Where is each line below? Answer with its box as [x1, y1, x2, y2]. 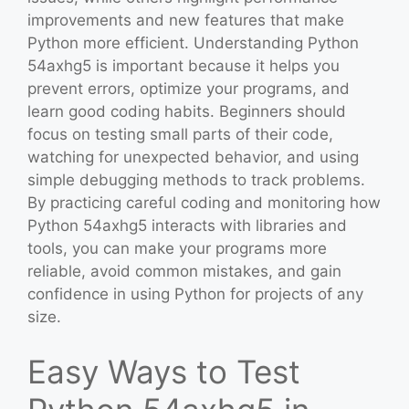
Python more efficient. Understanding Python [27, 34, 359, 53]
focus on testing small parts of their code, [27, 125, 333, 144]
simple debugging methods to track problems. [27, 171, 365, 190]
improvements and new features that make [27, 11, 344, 30]
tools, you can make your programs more [27, 239, 327, 258]
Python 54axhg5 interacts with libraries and [27, 216, 347, 236]
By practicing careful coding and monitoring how [27, 194, 381, 213]
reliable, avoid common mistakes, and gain [27, 262, 341, 281]
